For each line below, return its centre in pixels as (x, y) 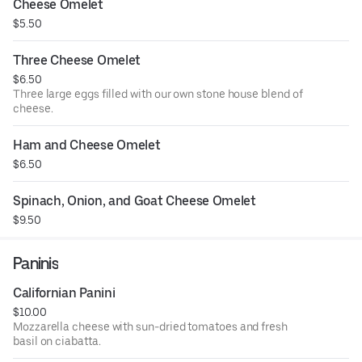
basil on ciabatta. (57, 341)
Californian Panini (64, 293)
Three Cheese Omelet (77, 60)
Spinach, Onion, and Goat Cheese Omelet (135, 200)
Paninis (36, 263)
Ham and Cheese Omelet (87, 145)
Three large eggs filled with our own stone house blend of (158, 93)
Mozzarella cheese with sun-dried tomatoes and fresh (150, 326)
